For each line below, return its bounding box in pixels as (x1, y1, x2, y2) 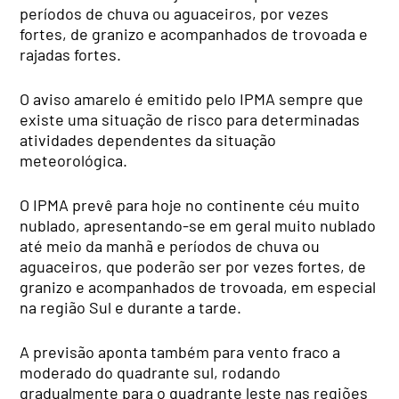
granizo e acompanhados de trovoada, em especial (20, 277, 377, 297)
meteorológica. (20, 151, 128, 171)
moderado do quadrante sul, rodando (20, 362, 281, 383)
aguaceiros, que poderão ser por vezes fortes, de (20, 256, 367, 277)
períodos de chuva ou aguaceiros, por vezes (20, 4, 330, 24)
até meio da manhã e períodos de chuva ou (20, 236, 321, 256)
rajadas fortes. (20, 45, 122, 65)
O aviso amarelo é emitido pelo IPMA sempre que (20, 89, 364, 110)
